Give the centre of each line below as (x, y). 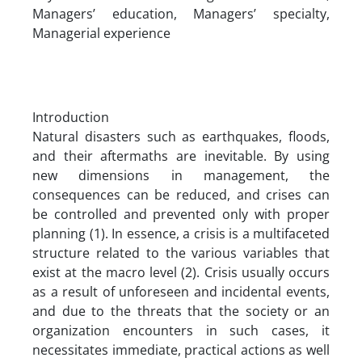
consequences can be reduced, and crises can (181, 194)
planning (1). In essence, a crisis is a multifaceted (181, 233)
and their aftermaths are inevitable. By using (181, 156)
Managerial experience (101, 33)
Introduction (72, 117)
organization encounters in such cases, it (181, 330)
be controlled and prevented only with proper (181, 214)
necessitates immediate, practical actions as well (181, 349)
